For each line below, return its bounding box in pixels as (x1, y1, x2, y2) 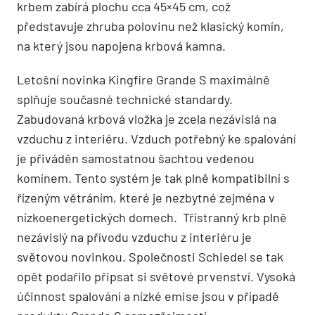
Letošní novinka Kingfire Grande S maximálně (17, 72, 270, 88)
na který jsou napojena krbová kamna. (17, 38, 226, 54)
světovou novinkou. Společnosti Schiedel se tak (17, 249, 286, 265)
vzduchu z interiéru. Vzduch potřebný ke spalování (17, 131, 296, 147)
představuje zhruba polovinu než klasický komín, (17, 18, 284, 34)
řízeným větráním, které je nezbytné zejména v (17, 190, 275, 206)
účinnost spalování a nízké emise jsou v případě (17, 288, 279, 304)
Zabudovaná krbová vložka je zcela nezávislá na (17, 111, 276, 127)
